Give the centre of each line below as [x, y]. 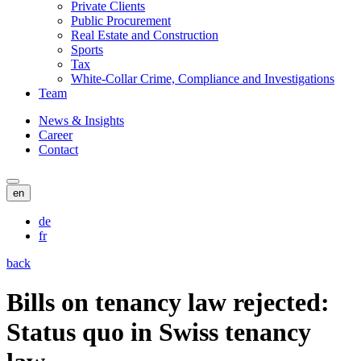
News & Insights [81, 120]
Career [56, 135]
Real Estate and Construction [145, 35]
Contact [58, 149]
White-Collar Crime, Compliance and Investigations [203, 78]
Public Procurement [121, 20]
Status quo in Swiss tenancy [159, 332]
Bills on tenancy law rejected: [168, 303]
